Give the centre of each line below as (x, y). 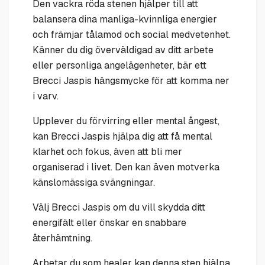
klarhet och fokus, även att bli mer (107, 151)
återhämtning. (62, 238)
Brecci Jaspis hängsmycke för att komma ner (131, 80)
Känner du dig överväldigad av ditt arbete (123, 50)
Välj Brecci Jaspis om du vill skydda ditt (119, 207)
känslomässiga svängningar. (94, 182)
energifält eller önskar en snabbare (109, 222)
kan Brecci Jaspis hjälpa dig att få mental (122, 136)
